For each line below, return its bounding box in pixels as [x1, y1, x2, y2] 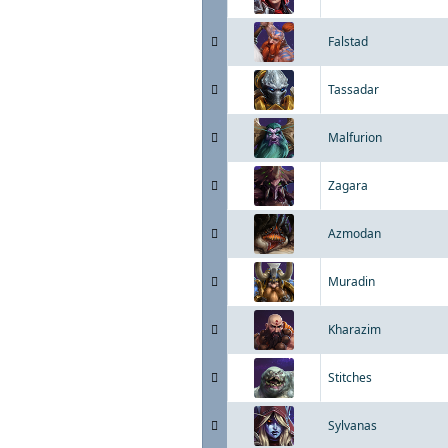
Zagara [328, 177, 368, 194]
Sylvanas [328, 417, 377, 434]
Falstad [328, 33, 368, 50]
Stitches [328, 369, 372, 386]
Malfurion [328, 129, 382, 146]
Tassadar [328, 81, 379, 98]
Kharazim [328, 321, 381, 338]
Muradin [328, 273, 375, 290]
